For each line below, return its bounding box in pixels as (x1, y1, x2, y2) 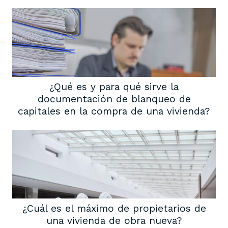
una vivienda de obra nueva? (46, 215, 182, 227)
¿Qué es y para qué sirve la (49, 81, 179, 93)
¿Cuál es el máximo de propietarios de (22, 203, 206, 215)
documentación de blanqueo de (37, 93, 191, 105)
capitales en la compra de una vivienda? (18, 105, 210, 118)
